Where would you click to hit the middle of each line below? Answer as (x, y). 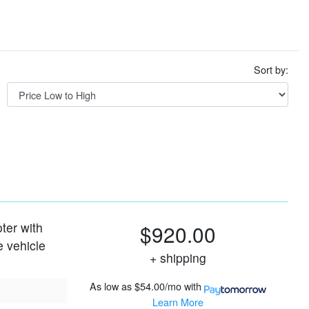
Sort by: (271, 70)
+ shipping (183, 257)
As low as (110, 286)
